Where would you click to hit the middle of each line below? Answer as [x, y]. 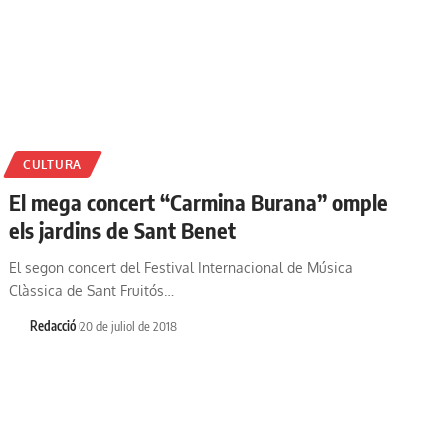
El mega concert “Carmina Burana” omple [199, 202]
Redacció [52, 326]
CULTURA [52, 165]
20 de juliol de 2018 [129, 326]
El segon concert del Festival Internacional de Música [181, 268]
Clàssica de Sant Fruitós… [92, 291]
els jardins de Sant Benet [123, 230]
